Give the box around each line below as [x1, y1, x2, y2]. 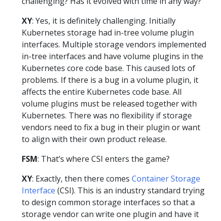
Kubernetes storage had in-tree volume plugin [22, 27, 194, 38]
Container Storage [132, 173, 200, 184]
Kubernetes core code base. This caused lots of [22, 62, 195, 74]
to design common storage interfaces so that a [22, 196, 195, 208]
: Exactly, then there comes [32, 173, 132, 184]
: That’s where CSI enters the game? [37, 153, 170, 164]
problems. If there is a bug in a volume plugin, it [22, 74, 198, 85]
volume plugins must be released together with [22, 98, 197, 109]
